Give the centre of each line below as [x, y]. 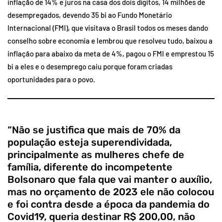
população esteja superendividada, [90, 142]
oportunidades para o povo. [51, 79]
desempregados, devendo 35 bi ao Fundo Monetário [90, 15]
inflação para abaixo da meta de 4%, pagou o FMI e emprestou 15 [111, 53]
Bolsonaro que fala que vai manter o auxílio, [110, 179]
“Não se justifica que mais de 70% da [94, 130]
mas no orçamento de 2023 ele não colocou [111, 192]
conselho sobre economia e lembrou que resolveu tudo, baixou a [110, 40]
